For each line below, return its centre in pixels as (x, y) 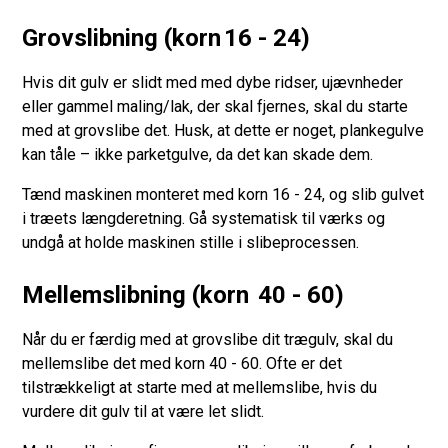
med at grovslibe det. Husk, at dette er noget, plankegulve (223, 130)
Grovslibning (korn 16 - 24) (166, 37)
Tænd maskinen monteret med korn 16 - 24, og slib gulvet (223, 194)
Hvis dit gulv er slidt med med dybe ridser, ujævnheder (213, 82)
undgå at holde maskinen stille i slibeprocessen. (191, 242)
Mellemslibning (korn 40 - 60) (183, 294)
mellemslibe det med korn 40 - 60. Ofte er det (182, 363)
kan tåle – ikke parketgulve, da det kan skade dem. (200, 154)
